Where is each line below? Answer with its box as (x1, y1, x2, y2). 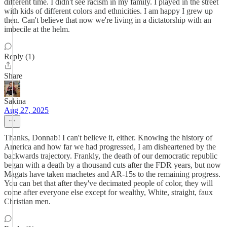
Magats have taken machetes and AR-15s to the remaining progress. (4, 170, 220, 178)
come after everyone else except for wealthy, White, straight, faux (4, 188, 213, 197)
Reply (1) (4, 52, 34, 61)
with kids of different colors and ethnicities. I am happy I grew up (4, 7, 213, 15)
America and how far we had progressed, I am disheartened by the (4, 142, 216, 151)
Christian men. (4, 197, 51, 206)
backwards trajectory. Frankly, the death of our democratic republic (4, 152, 217, 160)
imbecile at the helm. (4, 25, 70, 33)
